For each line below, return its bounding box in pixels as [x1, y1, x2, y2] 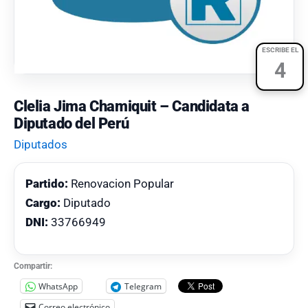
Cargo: [25, 196, 60, 210]
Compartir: [14, 261, 52, 271]
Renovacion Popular [68, 177, 174, 190]
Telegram [124, 280, 162, 292]
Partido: [25, 177, 68, 190]
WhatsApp [38, 280, 78, 292]
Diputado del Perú [14, 115, 129, 132]
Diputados [14, 137, 67, 151]
